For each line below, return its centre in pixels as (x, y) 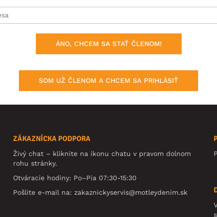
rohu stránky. (35, 163)
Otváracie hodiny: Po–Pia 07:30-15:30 (75, 178)
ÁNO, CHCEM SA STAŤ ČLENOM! (108, 44)
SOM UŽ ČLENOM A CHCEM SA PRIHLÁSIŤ (108, 80)
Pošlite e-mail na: (44, 192)
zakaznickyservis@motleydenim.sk (131, 192)
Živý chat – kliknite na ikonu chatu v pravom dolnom (102, 153)
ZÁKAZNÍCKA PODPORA (52, 138)
